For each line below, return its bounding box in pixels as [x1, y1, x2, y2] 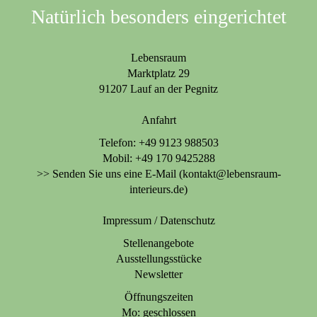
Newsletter [134, 268, 183, 281]
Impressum [102, 214, 154, 227]
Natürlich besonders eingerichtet [30, 6, 287, 28]
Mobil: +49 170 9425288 [102, 152, 215, 165]
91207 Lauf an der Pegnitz [99, 83, 218, 96]
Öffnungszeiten [124, 291, 193, 304]
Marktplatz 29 [127, 67, 190, 80]
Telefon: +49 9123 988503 [98, 137, 219, 149]
